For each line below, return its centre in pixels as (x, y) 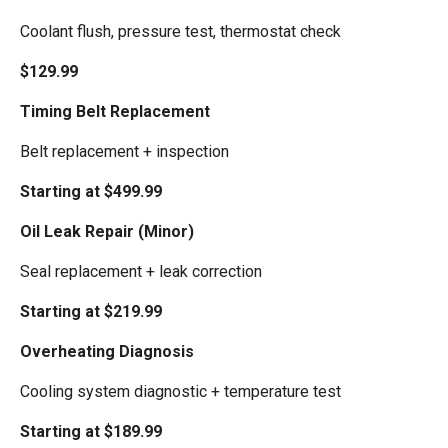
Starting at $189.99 (91, 431)
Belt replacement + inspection (124, 151)
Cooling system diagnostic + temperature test (180, 391)
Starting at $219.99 (91, 311)
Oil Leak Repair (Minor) (107, 231)
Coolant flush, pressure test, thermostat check (180, 31)
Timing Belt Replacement (115, 111)
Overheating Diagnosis (107, 351)
